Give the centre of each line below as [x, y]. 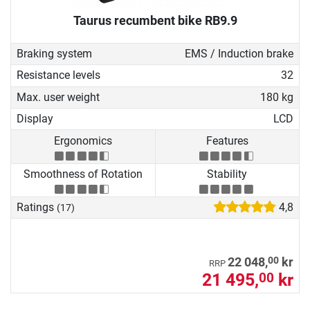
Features [227, 140]
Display [35, 119]
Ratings [37, 208]
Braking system [54, 54]
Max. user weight [58, 97]
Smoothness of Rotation [83, 174]
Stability [227, 174]
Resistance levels [58, 75]
